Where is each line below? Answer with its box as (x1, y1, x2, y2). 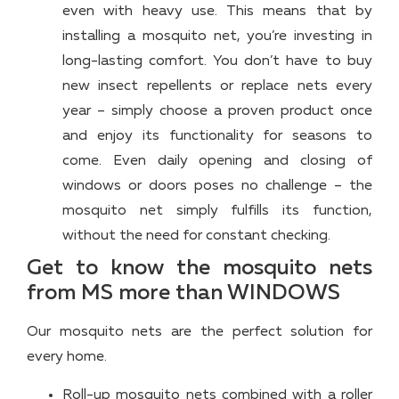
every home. (27, 350, 107, 365)
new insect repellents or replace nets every (62, 79, 372, 94)
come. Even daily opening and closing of (62, 154, 372, 169)
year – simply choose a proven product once (62, 104, 372, 119)
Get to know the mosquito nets (27, 257, 372, 280)
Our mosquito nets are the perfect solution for (27, 325, 372, 340)
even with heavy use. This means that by (62, 4, 372, 20)
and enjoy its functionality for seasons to (62, 129, 372, 144)
